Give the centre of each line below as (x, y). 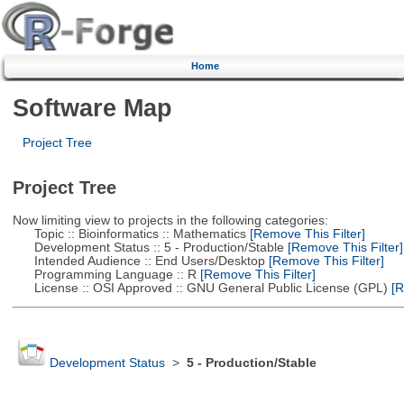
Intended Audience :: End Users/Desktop (138, 261)
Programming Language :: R (104, 274)
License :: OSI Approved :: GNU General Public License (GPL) (200, 288)
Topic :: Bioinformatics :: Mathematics (129, 234)
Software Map (92, 107)
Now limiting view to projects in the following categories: (170, 220)
